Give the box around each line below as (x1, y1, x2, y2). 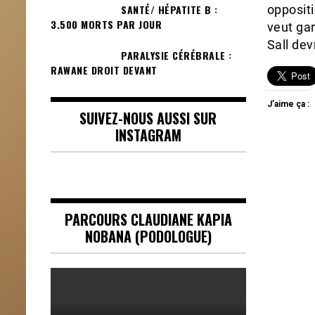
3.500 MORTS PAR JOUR (51, 16, 162, 32)
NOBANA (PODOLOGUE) (84, 226, 212, 247)
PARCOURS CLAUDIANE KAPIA (64, 209, 232, 231)
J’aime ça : (266, 98, 309, 109)
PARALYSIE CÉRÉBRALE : (121, 47, 232, 63)
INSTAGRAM (115, 124, 181, 146)
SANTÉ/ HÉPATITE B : (121, 1, 218, 17)
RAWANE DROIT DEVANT (51, 62, 157, 77)
